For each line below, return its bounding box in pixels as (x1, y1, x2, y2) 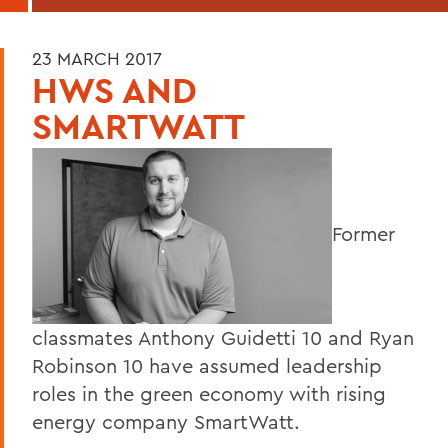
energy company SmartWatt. (32, 408, 300, 434)
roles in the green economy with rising (32, 380, 386, 406)
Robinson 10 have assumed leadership (32, 352, 382, 378)
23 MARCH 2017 (32, 46, 162, 70)
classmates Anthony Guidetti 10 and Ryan (32, 324, 414, 350)
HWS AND (32, 66, 197, 113)
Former (332, 220, 395, 246)
